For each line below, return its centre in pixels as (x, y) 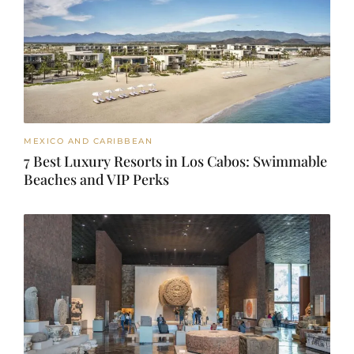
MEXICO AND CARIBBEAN (88, 141)
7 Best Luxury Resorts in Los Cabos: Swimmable (175, 161)
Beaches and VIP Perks (96, 179)
